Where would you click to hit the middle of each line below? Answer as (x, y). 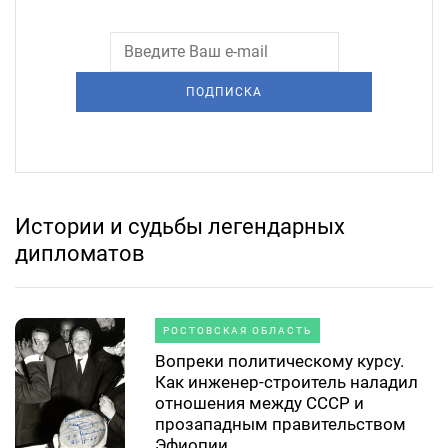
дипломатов (80, 253)
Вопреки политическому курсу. (279, 360)
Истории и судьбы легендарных (180, 226)
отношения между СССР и (259, 402)
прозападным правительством (280, 423)
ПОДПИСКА (224, 91)
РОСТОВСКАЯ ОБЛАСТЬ (237, 330)
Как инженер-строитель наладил (286, 381)
